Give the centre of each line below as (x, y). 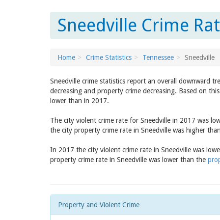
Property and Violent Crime (99, 205)
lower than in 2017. (80, 101)
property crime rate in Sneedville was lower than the (129, 160)
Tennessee (158, 57)
